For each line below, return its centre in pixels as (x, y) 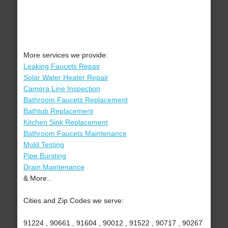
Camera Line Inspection (62, 89)
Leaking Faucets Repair (62, 66)
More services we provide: (65, 55)
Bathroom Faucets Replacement (75, 100)
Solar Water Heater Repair (66, 78)
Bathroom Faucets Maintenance (75, 134)
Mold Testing (44, 145)
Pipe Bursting (45, 156)
